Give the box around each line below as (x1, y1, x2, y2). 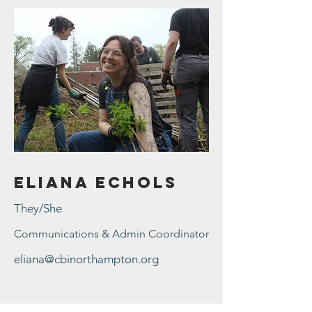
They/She (14, 201, 62, 215)
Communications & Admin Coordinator (14, 227, 209, 240)
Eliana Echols (14, 173, 178, 192)
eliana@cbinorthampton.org (14, 252, 159, 266)
